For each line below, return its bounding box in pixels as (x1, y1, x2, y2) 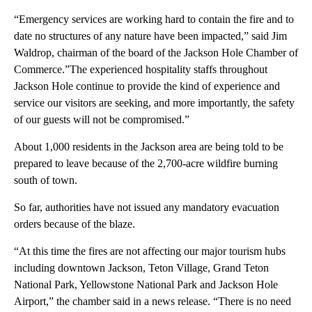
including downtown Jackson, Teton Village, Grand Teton (14, 261, 269, 274)
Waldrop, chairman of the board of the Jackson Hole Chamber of (14, 46, 298, 58)
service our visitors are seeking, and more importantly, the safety (14, 96, 295, 109)
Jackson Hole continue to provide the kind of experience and (14, 79, 280, 92)
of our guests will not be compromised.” (14, 113, 189, 125)
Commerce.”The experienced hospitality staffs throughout (14, 63, 267, 75)
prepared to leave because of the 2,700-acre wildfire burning (14, 157, 278, 169)
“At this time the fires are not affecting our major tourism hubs (14, 244, 286, 257)
